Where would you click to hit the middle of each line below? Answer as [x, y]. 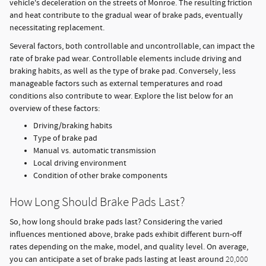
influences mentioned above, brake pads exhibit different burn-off [126, 235]
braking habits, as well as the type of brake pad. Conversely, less [123, 71]
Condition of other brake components [100, 175]
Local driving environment [80, 163]
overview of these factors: [55, 108]
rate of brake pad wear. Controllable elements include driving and [126, 58]
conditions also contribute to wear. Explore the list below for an [121, 96]
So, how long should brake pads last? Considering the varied [116, 222]
